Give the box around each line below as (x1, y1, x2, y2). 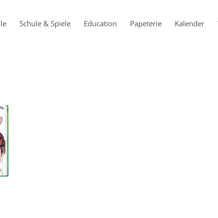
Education (84, 18, 117, 28)
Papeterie (130, 18, 162, 28)
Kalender (175, 18, 204, 28)
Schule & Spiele (19, 18, 71, 28)
